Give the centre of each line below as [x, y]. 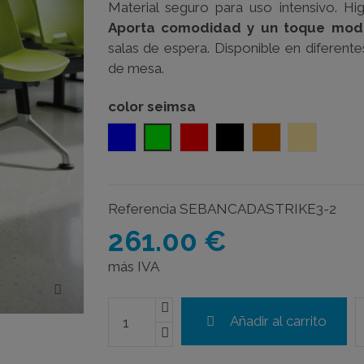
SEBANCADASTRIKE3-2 [258, 209]
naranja [288, 137]
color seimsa [152, 106]
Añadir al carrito [278, 321]
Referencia [142, 209]
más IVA [133, 266]
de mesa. [136, 68]
